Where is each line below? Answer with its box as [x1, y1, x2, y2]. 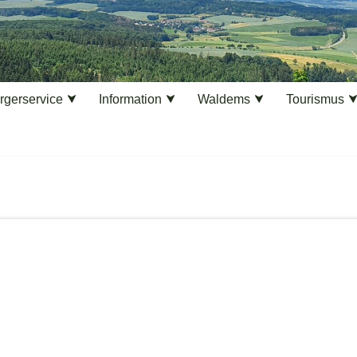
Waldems [198, 92, 250, 106]
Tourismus [286, 92, 344, 106]
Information [99, 92, 162, 106]
